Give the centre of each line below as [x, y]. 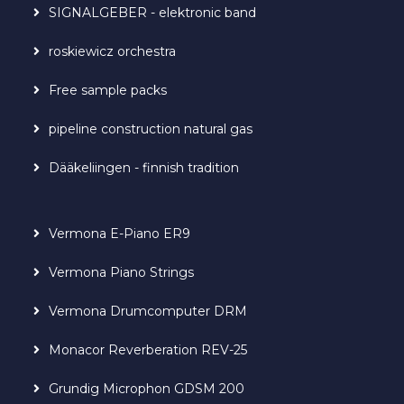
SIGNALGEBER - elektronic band [153, 12]
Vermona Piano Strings [122, 272]
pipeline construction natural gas [151, 129]
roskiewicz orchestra [113, 51]
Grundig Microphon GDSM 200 [147, 388]
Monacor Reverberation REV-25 [148, 349]
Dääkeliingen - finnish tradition [144, 167]
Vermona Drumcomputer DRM [148, 311]
